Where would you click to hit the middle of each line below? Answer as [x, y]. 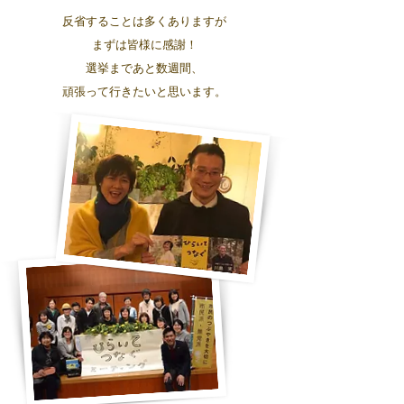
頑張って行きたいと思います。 [144, 91]
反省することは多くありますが [144, 21]
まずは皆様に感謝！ [144, 44]
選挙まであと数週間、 [144, 68]
